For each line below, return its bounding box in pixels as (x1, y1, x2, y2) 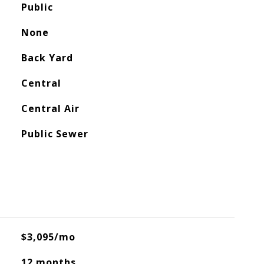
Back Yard (21, 51, 73, 64)
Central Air (21, 102, 80, 115)
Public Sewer (21, 127, 88, 140)
